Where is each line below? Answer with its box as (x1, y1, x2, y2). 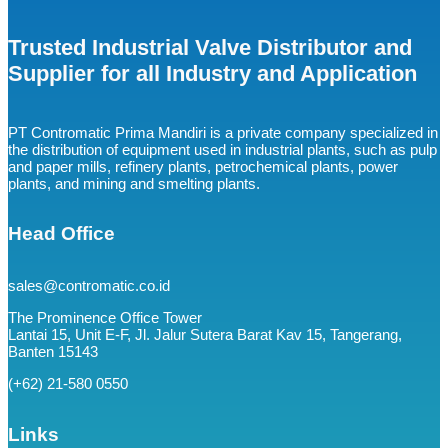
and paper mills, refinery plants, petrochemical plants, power (8, 157, 398, 175)
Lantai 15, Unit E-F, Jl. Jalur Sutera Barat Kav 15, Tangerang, (8, 326, 402, 344)
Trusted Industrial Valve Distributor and (8, 34, 412, 60)
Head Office (8, 223, 115, 245)
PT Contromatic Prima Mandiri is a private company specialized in (8, 123, 438, 141)
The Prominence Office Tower (8, 309, 202, 327)
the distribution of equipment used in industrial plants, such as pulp (8, 140, 437, 158)
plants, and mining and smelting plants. (8, 174, 260, 192)
